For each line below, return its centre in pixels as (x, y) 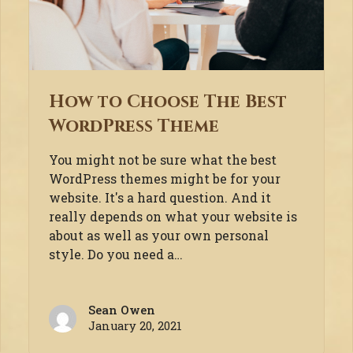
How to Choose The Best (167, 102)
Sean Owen (121, 310)
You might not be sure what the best (162, 160)
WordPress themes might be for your (164, 179)
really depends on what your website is (173, 217)
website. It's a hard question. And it (160, 198)
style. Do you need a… (115, 255)
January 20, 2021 (135, 326)
